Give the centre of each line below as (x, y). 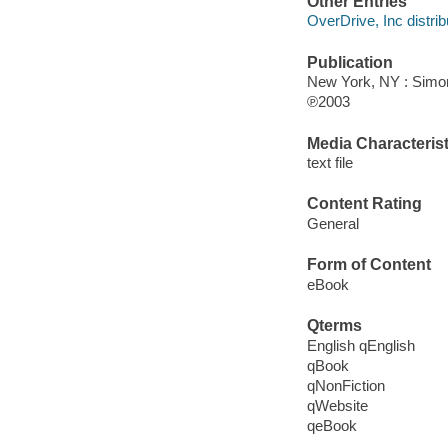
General (332, 223)
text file (329, 163)
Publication (349, 62)
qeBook (331, 425)
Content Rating (364, 204)
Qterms (334, 326)
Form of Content (368, 265)
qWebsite (337, 405)
